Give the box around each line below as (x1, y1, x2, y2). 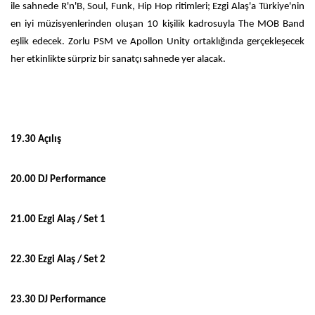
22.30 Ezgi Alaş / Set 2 (11, 254, 108, 265)
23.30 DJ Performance (11, 294, 108, 305)
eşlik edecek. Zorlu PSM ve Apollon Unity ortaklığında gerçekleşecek (11, 36, 304, 47)
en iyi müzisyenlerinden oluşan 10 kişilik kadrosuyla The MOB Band (11, 18, 304, 30)
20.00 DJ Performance (11, 174, 108, 185)
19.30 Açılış (11, 134, 63, 145)
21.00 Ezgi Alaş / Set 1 (11, 214, 108, 225)
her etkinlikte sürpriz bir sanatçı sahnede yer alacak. (11, 53, 230, 65)
